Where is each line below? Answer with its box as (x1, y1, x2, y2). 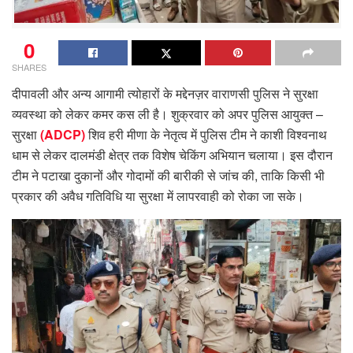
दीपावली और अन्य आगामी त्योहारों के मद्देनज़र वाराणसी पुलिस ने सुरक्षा (12, 84, 318, 102)
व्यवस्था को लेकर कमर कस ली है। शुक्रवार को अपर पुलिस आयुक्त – (12, 104, 323, 123)
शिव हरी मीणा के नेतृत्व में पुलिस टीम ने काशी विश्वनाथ (88, 124, 327, 143)
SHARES (12, 60, 46, 73)
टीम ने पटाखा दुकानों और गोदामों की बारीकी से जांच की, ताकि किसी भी (12, 165, 325, 184)
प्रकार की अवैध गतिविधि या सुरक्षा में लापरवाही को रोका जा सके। (12, 186, 304, 205)
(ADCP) (40, 124, 88, 143)
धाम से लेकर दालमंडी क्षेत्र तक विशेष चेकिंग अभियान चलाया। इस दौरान (12, 145, 333, 164)
